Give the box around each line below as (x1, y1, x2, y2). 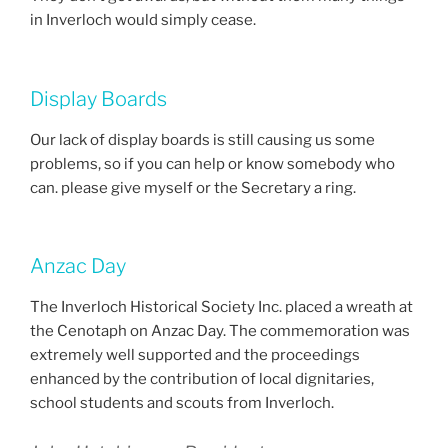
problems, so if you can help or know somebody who (30, 154, 395, 173)
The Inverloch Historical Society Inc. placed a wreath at (30, 298, 413, 317)
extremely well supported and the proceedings (30, 346, 360, 365)
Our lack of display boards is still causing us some (30, 130, 375, 149)
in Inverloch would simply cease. (30, 11, 256, 30)
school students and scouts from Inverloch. (30, 394, 334, 413)
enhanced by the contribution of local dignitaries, (30, 370, 374, 389)
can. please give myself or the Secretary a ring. (30, 178, 356, 197)
